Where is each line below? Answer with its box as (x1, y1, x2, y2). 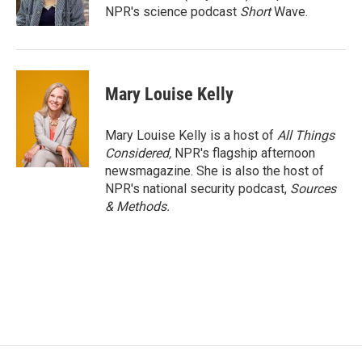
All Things (277, 128, 335, 143)
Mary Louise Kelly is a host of (105, 128, 277, 143)
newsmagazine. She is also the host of (105, 163, 324, 179)
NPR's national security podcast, (105, 181, 290, 196)
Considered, (105, 145, 175, 161)
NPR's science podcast (105, 4, 240, 19)
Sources (290, 181, 336, 196)
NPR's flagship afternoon (175, 145, 315, 161)
